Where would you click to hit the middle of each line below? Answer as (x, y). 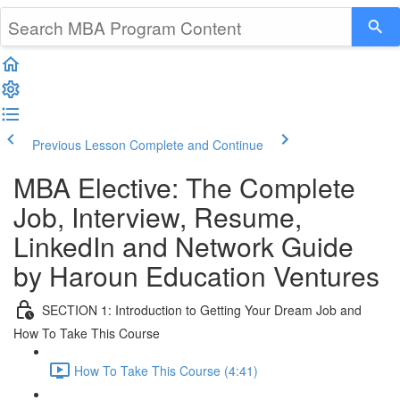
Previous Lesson (79, 145)
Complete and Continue (196, 145)
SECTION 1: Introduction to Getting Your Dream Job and (202, 309)
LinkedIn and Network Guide (183, 246)
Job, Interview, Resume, (158, 217)
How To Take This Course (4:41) (166, 370)
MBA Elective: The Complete (184, 187)
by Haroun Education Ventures (196, 275)
